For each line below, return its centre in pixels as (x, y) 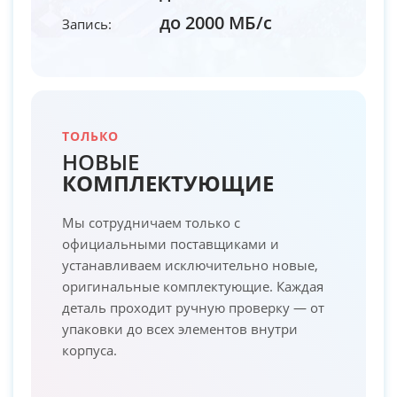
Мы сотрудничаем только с (151, 222)
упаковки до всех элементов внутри (180, 328)
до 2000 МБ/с (216, 22)
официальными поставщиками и (171, 243)
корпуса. (90, 350)
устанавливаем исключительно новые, (190, 265)
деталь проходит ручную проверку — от (193, 307)
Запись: (87, 23)
